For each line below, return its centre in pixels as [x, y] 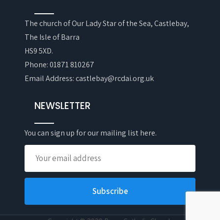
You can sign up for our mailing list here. [91, 133]
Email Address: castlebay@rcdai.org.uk [89, 78]
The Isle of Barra [52, 37]
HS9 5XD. [39, 51]
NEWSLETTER [63, 106]
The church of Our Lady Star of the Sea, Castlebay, [107, 23]
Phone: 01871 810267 [59, 65]
